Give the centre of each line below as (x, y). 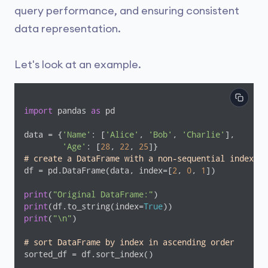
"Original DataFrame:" (103, 194)
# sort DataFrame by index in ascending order (129, 242)
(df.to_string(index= (96, 206)
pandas (72, 111)
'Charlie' (203, 135)
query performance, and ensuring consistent (127, 11)
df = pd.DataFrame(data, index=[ (98, 170)
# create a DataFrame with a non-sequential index (139, 159)
